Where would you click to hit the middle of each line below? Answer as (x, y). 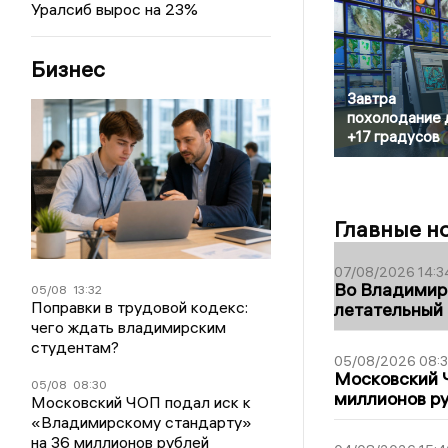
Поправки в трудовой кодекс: (140, 307)
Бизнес (68, 69)
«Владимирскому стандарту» (142, 422)
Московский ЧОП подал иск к (141, 402)
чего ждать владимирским (129, 327)
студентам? (75, 347)
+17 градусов (393, 137)
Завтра (371, 99)
